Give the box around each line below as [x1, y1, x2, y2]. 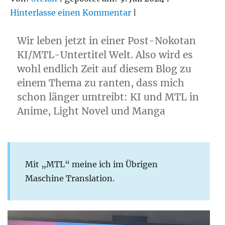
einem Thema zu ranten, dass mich [17, 77, 185, 89]
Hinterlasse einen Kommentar [10, 8, 131, 18]
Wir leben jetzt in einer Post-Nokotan [17, 35, 196, 47]
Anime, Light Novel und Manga [17, 105, 166, 118]
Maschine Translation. [25, 173, 115, 184]
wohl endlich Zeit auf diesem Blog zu [17, 63, 192, 75]
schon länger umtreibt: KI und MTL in [17, 91, 199, 103]
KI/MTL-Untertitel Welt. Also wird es [17, 49, 193, 61]
